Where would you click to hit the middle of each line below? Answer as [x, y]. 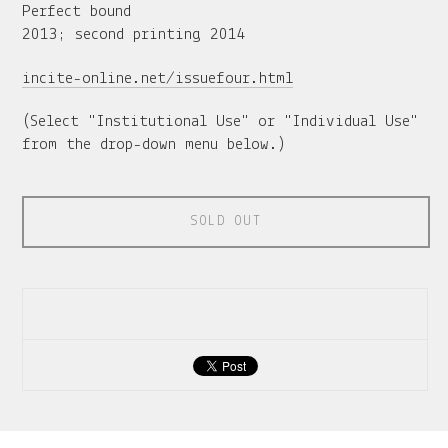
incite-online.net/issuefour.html [158, 78]
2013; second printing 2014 [134, 35]
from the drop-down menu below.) [154, 145]
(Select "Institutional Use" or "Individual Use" [220, 122]
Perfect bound [77, 12]
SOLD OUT [226, 222]
